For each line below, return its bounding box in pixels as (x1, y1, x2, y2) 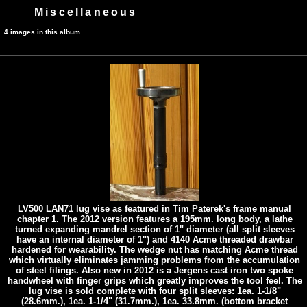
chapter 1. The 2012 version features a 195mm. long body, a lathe (16, 214, 293, 224)
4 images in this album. (4, 28, 82, 36)
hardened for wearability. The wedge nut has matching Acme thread (11, 245, 298, 255)
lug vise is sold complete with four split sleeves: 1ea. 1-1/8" (28, 286, 281, 296)
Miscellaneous (34, 6, 138, 18)
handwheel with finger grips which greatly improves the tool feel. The (7, 275, 302, 286)
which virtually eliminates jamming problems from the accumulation (9, 255, 300, 265)
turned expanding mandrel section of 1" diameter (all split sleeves (14, 224, 295, 234)
